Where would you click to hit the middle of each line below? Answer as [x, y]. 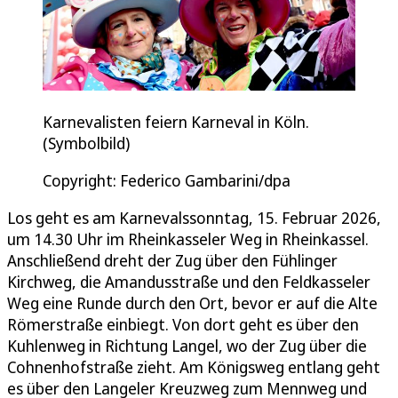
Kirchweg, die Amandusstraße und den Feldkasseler [189, 281]
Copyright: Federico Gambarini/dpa [167, 180]
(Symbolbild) [86, 143]
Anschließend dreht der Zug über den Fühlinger [172, 260]
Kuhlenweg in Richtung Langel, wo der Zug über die [187, 345]
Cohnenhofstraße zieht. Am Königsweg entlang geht [194, 366]
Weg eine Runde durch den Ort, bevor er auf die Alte [192, 302]
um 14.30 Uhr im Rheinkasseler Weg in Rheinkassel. [188, 239]
